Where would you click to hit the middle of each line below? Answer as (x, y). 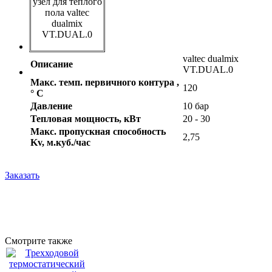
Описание (52, 64)
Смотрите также (39, 241)
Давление (51, 106)
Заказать (22, 175)
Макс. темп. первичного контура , (105, 83)
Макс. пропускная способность (98, 132)
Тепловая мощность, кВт (86, 119)
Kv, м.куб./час (60, 143)
